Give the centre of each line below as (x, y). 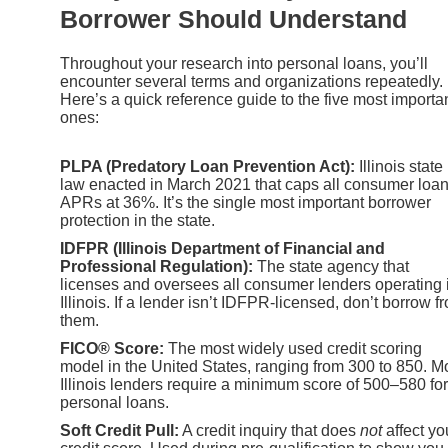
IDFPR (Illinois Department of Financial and (222, 248)
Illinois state (399, 166)
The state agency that (331, 266)
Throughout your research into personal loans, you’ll (244, 64)
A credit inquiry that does (269, 430)
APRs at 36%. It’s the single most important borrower (245, 202)
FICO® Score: (112, 348)
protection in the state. (137, 220)
